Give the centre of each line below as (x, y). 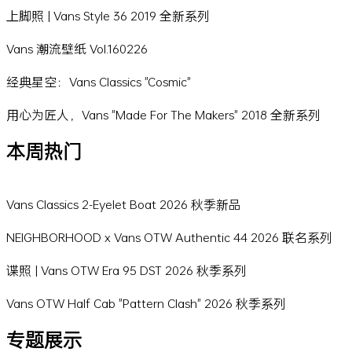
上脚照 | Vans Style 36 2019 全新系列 (108, 16)
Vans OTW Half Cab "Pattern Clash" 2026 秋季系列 (146, 303)
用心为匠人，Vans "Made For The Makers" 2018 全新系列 (163, 115)
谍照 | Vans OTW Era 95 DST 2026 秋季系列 (126, 270)
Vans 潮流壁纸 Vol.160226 (77, 49)
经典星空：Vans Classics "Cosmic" (99, 82)
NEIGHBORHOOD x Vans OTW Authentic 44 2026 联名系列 (169, 237)
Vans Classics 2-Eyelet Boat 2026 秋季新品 (124, 204)
